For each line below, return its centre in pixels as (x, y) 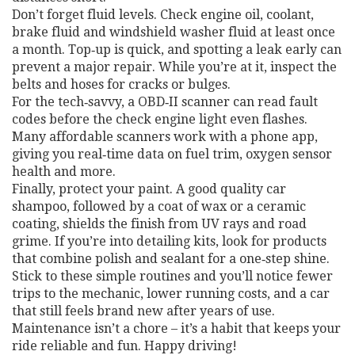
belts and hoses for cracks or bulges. (121, 84)
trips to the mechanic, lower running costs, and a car (171, 294)
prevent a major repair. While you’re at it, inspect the (174, 67)
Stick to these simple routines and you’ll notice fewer (172, 276)
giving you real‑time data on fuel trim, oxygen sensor (172, 154)
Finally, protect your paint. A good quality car (149, 189)
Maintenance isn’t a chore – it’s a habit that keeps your (176, 328)
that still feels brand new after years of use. (143, 311)
